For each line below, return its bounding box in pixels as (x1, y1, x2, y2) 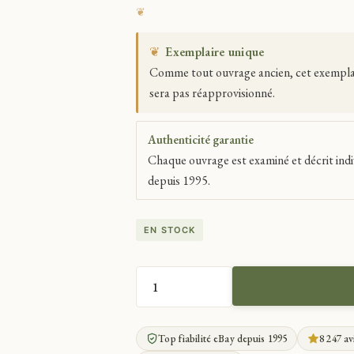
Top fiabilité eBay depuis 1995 (158, 332, 288, 345)
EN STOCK (144, 224, 196, 235)
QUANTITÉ (137, 288, 191, 301)
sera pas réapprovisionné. (149, 85, 276, 101)
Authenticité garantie (148, 132, 254, 147)
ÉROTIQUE (137, 322, 190, 334)
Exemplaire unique (165, 43, 265, 60)
